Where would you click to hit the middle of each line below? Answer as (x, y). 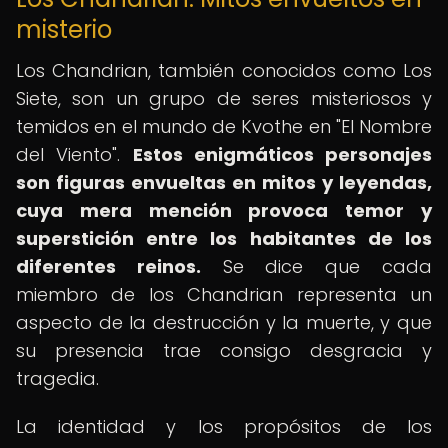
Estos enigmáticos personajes (282, 154)
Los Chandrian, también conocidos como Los (224, 70)
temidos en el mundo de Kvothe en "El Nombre (224, 126)
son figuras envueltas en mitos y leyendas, (224, 182)
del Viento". (74, 154)
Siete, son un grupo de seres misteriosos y (224, 98)
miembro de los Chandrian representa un (224, 294)
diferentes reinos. (108, 266)
